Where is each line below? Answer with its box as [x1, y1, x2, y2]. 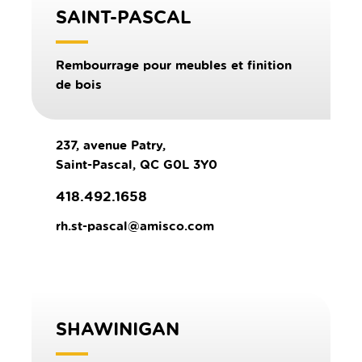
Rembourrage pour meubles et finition [56, 57, 292, 74]
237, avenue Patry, [56, 137, 166, 154]
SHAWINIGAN [56, 316, 179, 342]
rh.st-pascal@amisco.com [56, 217, 214, 235]
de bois [56, 76, 102, 94]
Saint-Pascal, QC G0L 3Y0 [56, 156, 217, 174]
